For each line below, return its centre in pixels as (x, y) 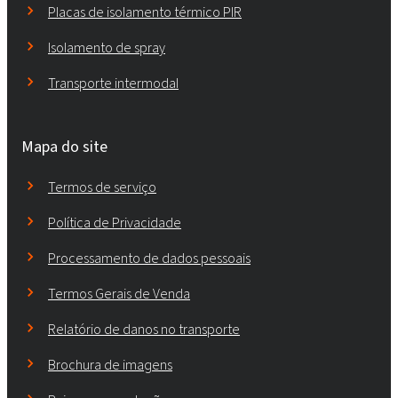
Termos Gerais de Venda (119, 293)
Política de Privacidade (115, 222)
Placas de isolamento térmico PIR (145, 12)
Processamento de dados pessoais (149, 258)
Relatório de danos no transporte (144, 329)
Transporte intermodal (113, 83)
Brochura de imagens (110, 364)
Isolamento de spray (107, 47)
